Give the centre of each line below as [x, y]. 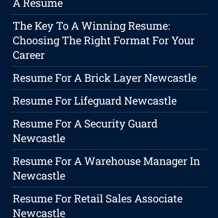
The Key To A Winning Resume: [92, 26]
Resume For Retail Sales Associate [98, 199]
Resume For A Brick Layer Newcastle [105, 78]
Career [29, 55]
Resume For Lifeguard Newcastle [95, 101]
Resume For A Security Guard [85, 124]
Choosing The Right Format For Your [104, 40]
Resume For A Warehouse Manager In [107, 161]
